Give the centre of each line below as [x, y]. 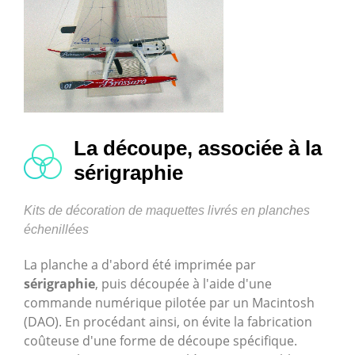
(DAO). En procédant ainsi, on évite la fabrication [168, 322]
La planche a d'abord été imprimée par [140, 265]
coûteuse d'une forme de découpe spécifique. [160, 341]
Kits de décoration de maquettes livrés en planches [167, 211]
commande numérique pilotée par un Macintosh [169, 303]
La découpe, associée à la [198, 149]
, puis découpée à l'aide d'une [183, 284]
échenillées [56, 230]
